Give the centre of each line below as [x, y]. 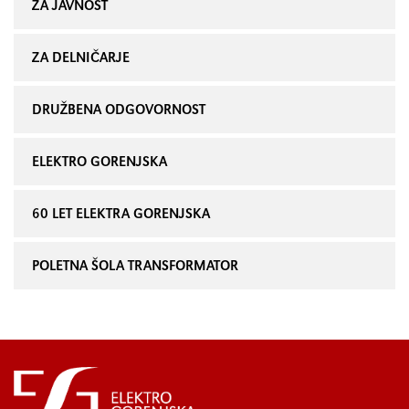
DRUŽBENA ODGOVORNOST [119, 109]
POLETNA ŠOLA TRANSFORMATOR [135, 265]
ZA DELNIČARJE [81, 57]
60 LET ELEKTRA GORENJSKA [121, 213]
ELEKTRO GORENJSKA [100, 161]
